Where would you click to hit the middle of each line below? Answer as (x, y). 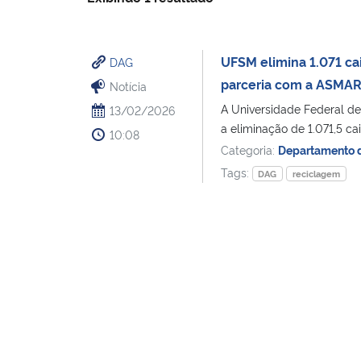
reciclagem (317, 173)
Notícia (128, 85)
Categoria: (249, 149)
